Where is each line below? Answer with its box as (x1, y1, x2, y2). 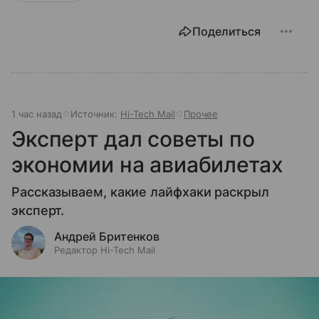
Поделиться (192, 24, 261, 39)
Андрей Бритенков (54, 229, 159, 244)
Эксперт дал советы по (11, 126, 255, 152)
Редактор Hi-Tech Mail (54, 244, 155, 256)
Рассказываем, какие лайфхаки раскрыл (11, 184, 269, 200)
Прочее (184, 108, 218, 120)
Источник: (70, 108, 120, 120)
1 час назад (11, 108, 62, 120)
